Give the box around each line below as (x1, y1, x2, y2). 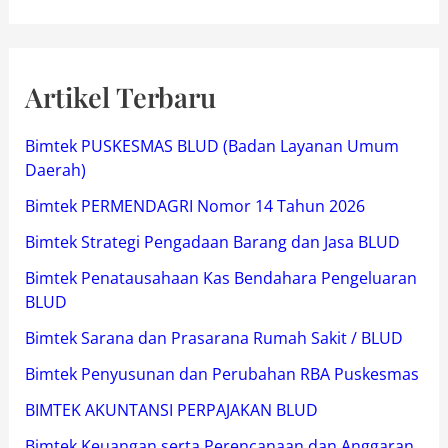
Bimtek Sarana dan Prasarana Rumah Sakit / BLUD (24, 327, 403, 350)
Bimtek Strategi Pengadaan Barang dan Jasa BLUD (24, 231, 400, 254)
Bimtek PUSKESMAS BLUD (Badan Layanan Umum (24, 135, 399, 158)
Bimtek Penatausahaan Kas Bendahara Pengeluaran (24, 267, 417, 290)
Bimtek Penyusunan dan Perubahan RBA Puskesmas (24, 363, 419, 386)
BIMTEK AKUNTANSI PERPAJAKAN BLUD (24, 399, 318, 422)
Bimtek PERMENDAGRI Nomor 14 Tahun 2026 (24, 195, 365, 218)
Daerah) (24, 159, 86, 182)
